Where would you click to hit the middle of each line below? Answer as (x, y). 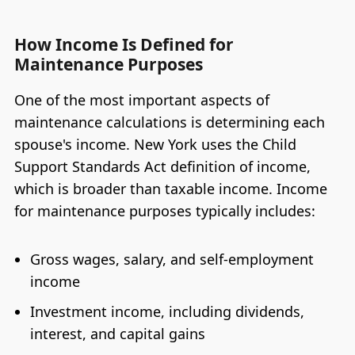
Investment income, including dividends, (167, 311)
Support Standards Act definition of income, (162, 166)
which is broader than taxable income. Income (170, 188)
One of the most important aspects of (141, 99)
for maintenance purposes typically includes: (164, 210)
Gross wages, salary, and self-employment (172, 259)
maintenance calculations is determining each (169, 122)
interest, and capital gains (117, 333)
